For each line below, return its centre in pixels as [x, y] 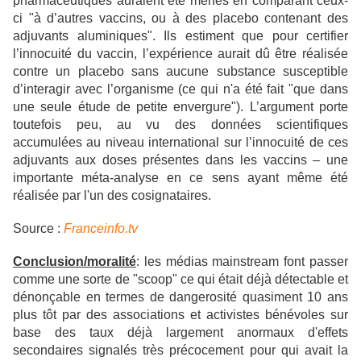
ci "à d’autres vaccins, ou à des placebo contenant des [180, 19]
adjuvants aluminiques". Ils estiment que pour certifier [180, 36]
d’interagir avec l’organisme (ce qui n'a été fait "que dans [180, 89]
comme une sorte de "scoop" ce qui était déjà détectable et [180, 280]
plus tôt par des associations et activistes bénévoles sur [180, 315]
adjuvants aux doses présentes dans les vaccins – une [180, 160]
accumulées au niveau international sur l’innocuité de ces [180, 143]
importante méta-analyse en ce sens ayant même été [180, 178]
